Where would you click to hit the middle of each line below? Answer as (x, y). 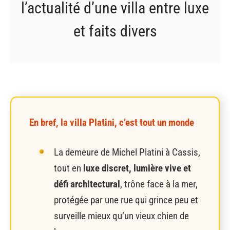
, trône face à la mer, (159, 184)
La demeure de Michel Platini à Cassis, (127, 152)
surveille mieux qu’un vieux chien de (121, 216)
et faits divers (115, 31)
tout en (69, 168)
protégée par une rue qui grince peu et (126, 200)
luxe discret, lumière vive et (137, 168)
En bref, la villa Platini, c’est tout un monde (112, 122)
